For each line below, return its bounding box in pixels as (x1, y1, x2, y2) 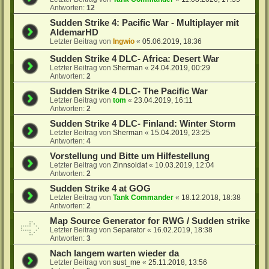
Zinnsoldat (113, 160, 148, 169)
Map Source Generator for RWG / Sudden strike (50, 216, 250, 226)
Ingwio (113, 37, 135, 46)
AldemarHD (50, 27, 99, 37)
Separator (113, 225, 146, 234)
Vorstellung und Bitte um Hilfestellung (50, 151, 210, 161)
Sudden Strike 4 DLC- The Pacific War (50, 86, 208, 96)
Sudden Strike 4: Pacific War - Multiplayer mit (50, 17, 240, 28)
